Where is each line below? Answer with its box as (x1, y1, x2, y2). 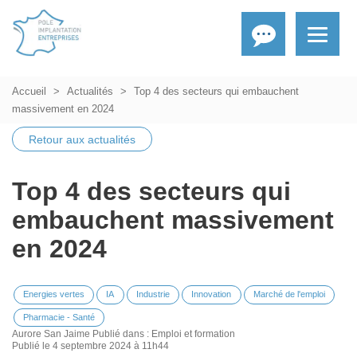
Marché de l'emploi (253, 289, 326, 300)
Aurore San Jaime (12, 328, 90, 339)
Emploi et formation (151, 328, 235, 339)
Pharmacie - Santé (22, 312, 95, 323)
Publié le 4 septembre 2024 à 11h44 (12, 339, 169, 351)
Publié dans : (92, 328, 151, 339)
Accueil (12, 85, 46, 97)
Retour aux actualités (29, 133, 135, 147)
